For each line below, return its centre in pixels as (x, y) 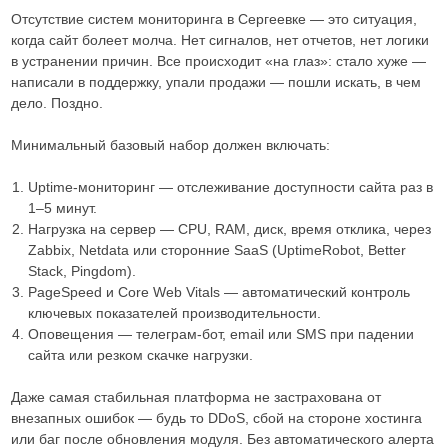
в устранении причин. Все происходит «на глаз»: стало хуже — (218, 61)
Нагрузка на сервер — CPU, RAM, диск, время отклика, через (229, 229)
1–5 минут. (62, 208)
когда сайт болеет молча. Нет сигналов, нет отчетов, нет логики (219, 40)
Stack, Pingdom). (82, 271)
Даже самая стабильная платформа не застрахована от (195, 397)
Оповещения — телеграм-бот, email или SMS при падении (221, 334)
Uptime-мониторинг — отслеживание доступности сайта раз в (230, 187)
